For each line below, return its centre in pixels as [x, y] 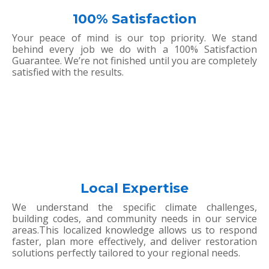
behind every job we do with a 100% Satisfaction [134, 50]
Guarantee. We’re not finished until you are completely [134, 61]
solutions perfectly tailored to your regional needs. [126, 253]
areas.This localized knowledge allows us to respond [134, 230]
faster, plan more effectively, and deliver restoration [134, 242]
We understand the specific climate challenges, [134, 207]
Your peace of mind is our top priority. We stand [134, 38]
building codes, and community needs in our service [134, 219]
